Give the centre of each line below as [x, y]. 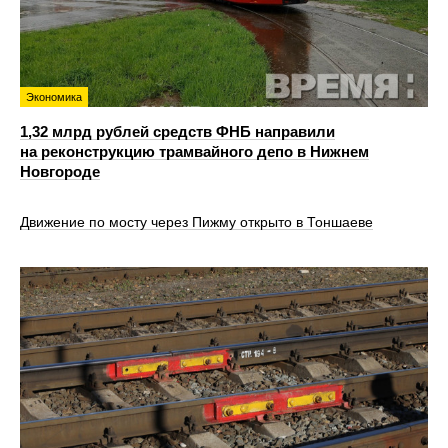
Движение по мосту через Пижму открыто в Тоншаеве [196, 222]
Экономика [54, 96]
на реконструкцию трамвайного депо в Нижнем [194, 151]
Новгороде [60, 171]
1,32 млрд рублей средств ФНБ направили [177, 131]
